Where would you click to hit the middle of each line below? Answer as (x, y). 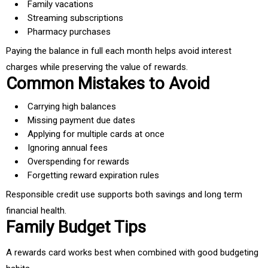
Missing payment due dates (81, 121)
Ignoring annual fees (68, 148)
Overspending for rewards (78, 162)
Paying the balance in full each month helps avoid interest (119, 51)
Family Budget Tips (76, 227)
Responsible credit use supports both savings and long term (124, 195)
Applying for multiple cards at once (96, 134)
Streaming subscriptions (75, 18)
